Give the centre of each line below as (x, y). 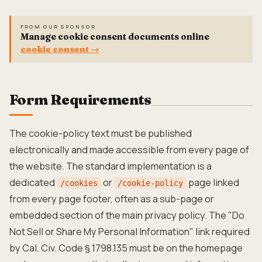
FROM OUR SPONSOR (58, 27)
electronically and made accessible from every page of (129, 150)
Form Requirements (80, 100)
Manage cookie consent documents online (115, 37)
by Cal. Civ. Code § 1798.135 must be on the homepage (126, 248)
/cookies (79, 183)
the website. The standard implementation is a (111, 166)
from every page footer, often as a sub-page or (112, 199)
